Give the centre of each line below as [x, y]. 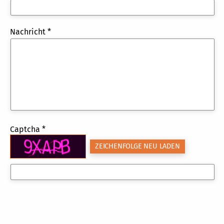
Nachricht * [30, 31]
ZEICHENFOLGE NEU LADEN [137, 146]
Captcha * [28, 129]
